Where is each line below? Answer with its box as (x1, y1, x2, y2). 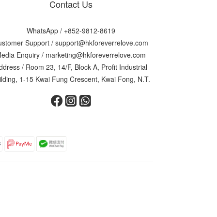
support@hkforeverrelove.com (55, 38, 148, 47)
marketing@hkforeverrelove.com (46, 50, 146, 60)
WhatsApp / (26, 26, 64, 35)
